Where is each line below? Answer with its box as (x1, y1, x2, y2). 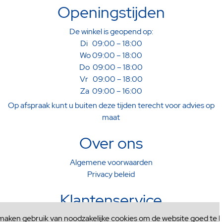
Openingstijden (57, 1, 165, 23)
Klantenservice (60, 189, 162, 211)
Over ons (79, 132, 143, 154)
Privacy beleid (87, 169, 135, 180)
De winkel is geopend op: (69, 26, 153, 37)
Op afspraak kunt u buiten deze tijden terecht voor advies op (7, 100, 215, 111)
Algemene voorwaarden (69, 157, 153, 168)
